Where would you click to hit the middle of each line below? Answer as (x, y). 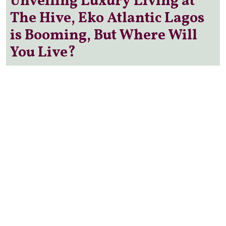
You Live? (43, 53)
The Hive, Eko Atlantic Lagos (107, 19)
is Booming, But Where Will (104, 36)
